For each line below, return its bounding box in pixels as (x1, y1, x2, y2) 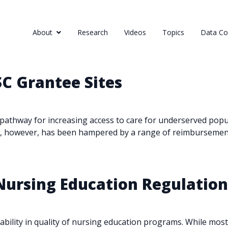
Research (77, 27, 108, 37)
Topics (162, 27, 184, 37)
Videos (124, 27, 146, 37)
